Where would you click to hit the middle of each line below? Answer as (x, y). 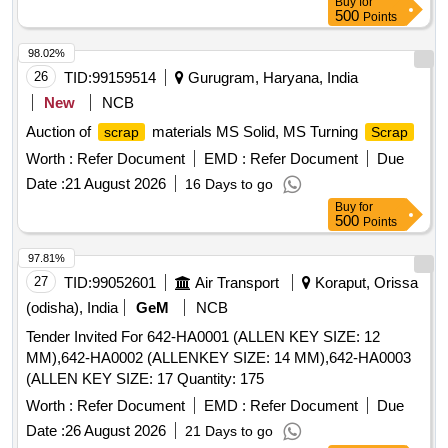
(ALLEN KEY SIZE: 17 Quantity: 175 (220, 379)
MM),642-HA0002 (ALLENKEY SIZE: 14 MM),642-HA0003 (218, 358)
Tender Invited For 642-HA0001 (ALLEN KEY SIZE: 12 (203, 337)
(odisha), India (72, 308)
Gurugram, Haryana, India (271, 78)
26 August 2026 (115, 431)
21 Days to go (229, 431)
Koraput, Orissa (364, 283)
